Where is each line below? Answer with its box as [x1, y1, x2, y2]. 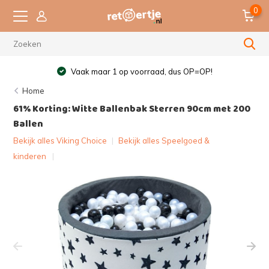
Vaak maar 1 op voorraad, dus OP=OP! [69, 67, 213, 76]
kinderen [13, 151, 47, 161]
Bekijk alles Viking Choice [13, 136, 107, 145]
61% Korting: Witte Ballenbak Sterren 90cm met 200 [13, 101, 251, 116]
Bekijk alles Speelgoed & [118, 136, 210, 145]
